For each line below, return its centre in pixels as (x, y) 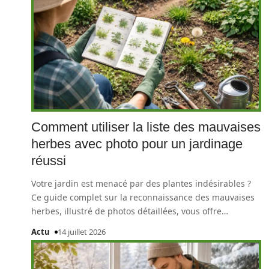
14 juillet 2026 (81, 232)
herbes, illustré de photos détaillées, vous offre (126, 211)
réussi (49, 161)
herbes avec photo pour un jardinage (137, 144)
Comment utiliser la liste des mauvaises (146, 127)
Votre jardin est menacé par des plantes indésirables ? (141, 183)
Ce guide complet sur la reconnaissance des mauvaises (143, 197)
